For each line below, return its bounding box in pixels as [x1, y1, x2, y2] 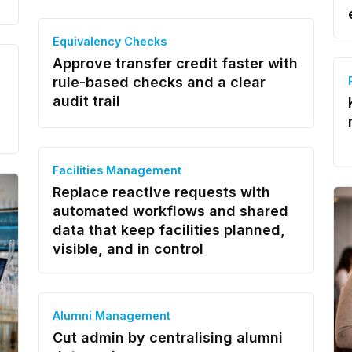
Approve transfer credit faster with [52, 55, 298, 71]
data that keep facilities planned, [52, 222, 285, 238]
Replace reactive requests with [52, 184, 270, 200]
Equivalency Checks [52, 35, 167, 48]
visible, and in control [52, 240, 203, 257]
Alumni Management [52, 309, 170, 322]
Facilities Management [52, 163, 181, 177]
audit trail [52, 93, 120, 109]
